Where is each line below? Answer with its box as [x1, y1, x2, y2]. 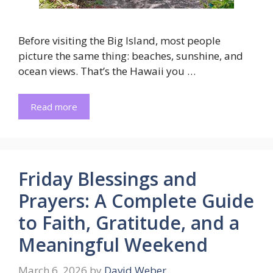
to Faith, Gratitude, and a [18, 210, 239, 236]
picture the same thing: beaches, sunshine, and [18, 48, 243, 63]
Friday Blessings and [18, 166, 197, 192]
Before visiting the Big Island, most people [18, 33, 221, 48]
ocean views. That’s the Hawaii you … [18, 63, 196, 78]
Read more [30, 101, 77, 113]
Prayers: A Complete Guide [18, 188, 254, 214]
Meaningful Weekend [18, 232, 208, 258]
